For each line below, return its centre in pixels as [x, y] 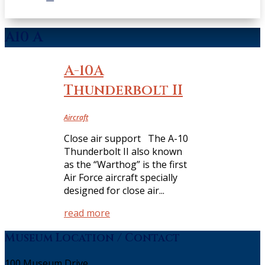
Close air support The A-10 [126, 138]
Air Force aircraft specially [121, 177]
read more [87, 213]
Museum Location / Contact [92, 238]
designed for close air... [114, 190]
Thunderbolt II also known [123, 151]
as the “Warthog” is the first [125, 164]
